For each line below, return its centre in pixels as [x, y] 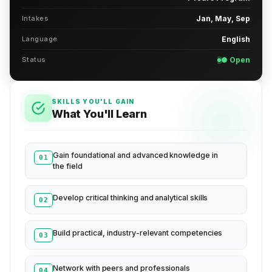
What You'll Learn [99, 114]
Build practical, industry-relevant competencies [138, 233]
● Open [236, 60]
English [236, 39]
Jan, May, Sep [223, 19]
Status [34, 60]
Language [40, 39]
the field [68, 166]
